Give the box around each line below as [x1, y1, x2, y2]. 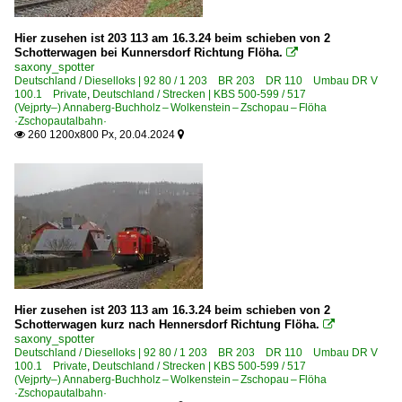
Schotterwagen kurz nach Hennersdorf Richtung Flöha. [14, 318, 319, 331]
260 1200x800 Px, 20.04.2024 [25, 128, 178, 141]
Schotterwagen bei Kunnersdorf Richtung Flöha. [14, 46, 283, 59]
